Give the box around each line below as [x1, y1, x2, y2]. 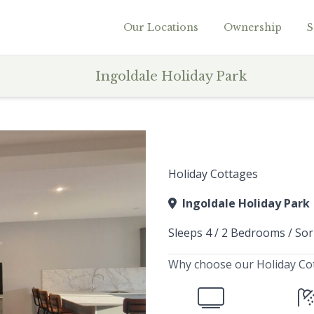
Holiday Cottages [168, 166, 258, 182]
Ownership [224, 21, 282, 34]
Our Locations [123, 21, 198, 34]
